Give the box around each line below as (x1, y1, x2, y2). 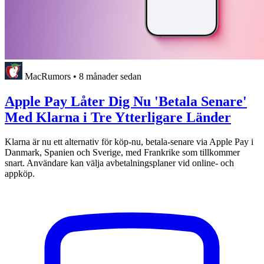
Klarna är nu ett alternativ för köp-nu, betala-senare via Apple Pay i (5, 137, 253, 147)
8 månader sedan (79, 71, 141, 81)
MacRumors (25, 71, 71, 81)
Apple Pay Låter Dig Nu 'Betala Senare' (5, 93, 247, 109)
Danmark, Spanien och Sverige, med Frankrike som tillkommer (5, 147, 240, 158)
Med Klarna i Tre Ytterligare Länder (5, 109, 231, 125)
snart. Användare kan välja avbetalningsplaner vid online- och (5, 158, 234, 169)
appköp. (5, 169, 35, 179)
